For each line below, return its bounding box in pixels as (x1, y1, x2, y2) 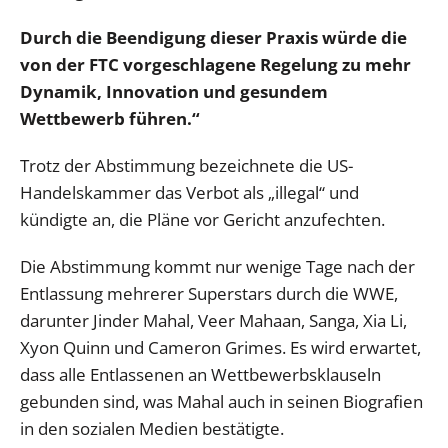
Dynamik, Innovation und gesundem (20, 79, 328, 103)
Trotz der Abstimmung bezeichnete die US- (20, 153, 353, 177)
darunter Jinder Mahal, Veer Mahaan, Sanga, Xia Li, (20, 308, 407, 332)
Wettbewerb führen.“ (20, 106, 200, 130)
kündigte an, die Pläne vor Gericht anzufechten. (20, 207, 385, 231)
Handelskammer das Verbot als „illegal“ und (20, 180, 359, 204)
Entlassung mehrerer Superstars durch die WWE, (20, 281, 398, 305)
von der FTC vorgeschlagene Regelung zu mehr (20, 52, 411, 76)
